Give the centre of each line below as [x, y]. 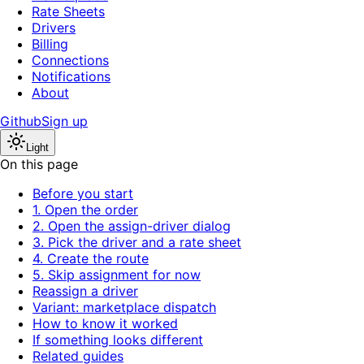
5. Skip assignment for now [117, 275]
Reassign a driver [85, 291]
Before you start [83, 194]
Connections [70, 61]
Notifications [71, 77]
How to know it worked [105, 324]
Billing [50, 44]
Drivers [54, 28]
